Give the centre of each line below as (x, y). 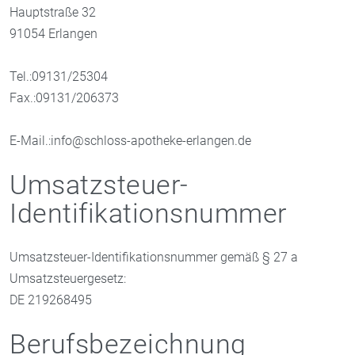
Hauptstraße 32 (53, 12)
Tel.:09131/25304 (59, 76)
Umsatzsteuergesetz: (68, 278)
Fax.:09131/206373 (64, 97)
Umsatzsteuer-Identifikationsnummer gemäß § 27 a (154, 257)
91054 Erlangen (53, 33)
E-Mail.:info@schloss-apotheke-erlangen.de (130, 140)
